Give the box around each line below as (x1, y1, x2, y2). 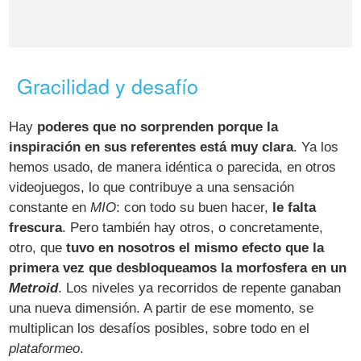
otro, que (9, 240, 67, 256)
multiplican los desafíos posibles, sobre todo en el (9, 321, 310, 337)
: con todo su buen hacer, (116, 200, 273, 216)
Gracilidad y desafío (17, 71, 199, 100)
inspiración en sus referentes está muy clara (9, 139, 294, 156)
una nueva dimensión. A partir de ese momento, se (9, 301, 314, 317)
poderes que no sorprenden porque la (37, 119, 279, 135)
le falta (272, 200, 317, 216)
